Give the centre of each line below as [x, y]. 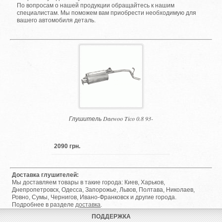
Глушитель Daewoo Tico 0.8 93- [111, 118]
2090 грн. [67, 146]
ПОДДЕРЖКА [111, 216]
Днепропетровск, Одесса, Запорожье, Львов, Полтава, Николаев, [104, 190]
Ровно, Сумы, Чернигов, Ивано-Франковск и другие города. [94, 197]
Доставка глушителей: [46, 175]
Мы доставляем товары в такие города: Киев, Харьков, [89, 182]
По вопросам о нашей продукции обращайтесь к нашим [96, 6]
